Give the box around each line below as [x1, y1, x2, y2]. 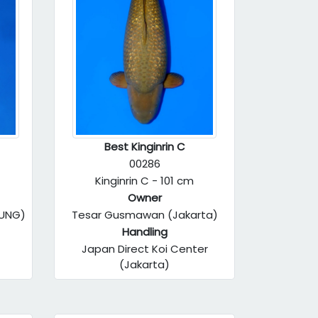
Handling [121, 224, 168, 239]
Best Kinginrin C [104, 139, 185, 154]
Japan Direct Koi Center [81, 241, 208, 256]
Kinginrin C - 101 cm [95, 173, 194, 188]
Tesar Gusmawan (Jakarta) [71, 207, 218, 222]
